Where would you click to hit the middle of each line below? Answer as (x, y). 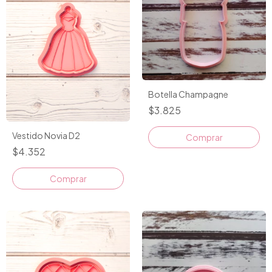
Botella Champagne (188, 94)
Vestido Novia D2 (46, 136)
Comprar (68, 179)
